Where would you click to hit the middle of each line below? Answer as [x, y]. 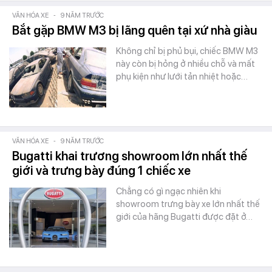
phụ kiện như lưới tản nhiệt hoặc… [182, 76]
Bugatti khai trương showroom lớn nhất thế [130, 156]
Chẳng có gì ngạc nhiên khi [168, 191]
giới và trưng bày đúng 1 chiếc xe [101, 171]
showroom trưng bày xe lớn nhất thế [188, 204]
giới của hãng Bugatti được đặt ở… [184, 217]
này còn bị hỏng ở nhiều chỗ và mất [185, 64]
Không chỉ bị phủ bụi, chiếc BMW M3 [187, 51]
